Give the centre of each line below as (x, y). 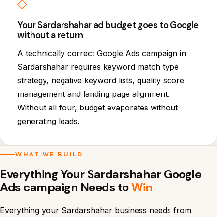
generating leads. (49, 121)
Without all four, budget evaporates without (98, 107)
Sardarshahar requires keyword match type (98, 67)
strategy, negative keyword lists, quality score (101, 80)
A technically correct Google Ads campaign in (102, 53)
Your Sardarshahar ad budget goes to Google (108, 25)
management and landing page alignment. (94, 94)
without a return (50, 35)
